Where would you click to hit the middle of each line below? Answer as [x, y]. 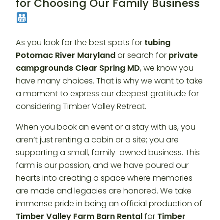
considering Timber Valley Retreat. [81, 107]
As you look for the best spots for [80, 43]
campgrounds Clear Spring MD [78, 68]
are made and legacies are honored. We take [104, 191]
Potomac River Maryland [66, 55]
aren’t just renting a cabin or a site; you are [97, 140]
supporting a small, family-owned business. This [108, 153]
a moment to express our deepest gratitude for [107, 94]
